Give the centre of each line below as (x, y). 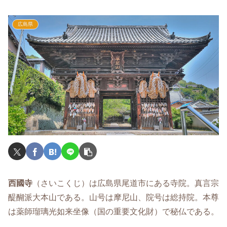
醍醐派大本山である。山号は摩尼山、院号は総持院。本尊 (113, 198)
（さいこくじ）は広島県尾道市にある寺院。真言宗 (126, 183)
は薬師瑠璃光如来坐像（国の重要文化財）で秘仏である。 (113, 212)
